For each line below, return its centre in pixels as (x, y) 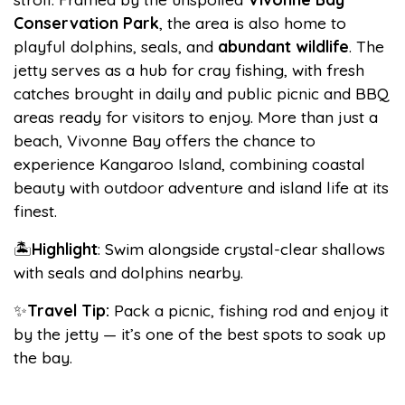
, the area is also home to (253, 23)
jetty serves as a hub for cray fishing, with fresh (189, 70)
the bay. (43, 357)
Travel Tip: (71, 310)
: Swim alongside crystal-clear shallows (241, 249)
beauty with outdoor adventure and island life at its (201, 187)
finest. (35, 211)
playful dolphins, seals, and (116, 46)
